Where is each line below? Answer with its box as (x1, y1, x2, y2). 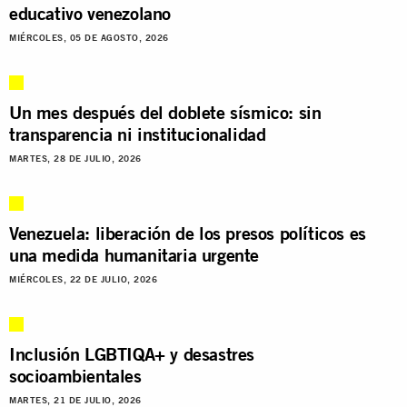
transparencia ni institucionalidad (9, 122, 266, 145)
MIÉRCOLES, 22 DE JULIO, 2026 (9, 273, 157, 284)
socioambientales (9, 363, 142, 387)
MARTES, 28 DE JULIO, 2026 (9, 153, 142, 164)
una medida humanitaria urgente (9, 243, 260, 266)
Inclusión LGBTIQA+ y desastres (9, 342, 255, 365)
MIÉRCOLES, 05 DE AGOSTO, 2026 (9, 32, 169, 43)
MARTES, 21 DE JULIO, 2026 (9, 394, 142, 405)
